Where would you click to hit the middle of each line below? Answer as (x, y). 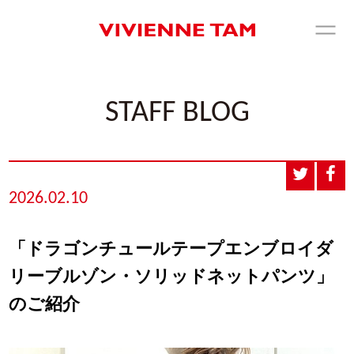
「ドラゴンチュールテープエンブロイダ (171, 250)
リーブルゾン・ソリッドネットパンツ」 (171, 278)
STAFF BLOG (177, 113)
